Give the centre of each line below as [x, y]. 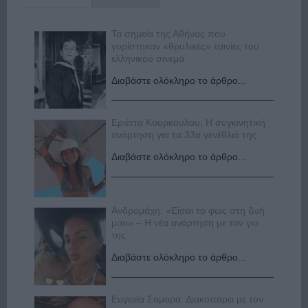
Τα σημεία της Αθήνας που [169, 33]
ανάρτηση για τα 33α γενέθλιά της [184, 134]
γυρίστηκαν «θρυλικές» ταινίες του [186, 46]
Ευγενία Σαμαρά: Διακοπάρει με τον [188, 299]
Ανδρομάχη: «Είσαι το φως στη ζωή [188, 210]
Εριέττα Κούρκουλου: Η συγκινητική [189, 122]
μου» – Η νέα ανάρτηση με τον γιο [185, 222]
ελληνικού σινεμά [148, 58]
